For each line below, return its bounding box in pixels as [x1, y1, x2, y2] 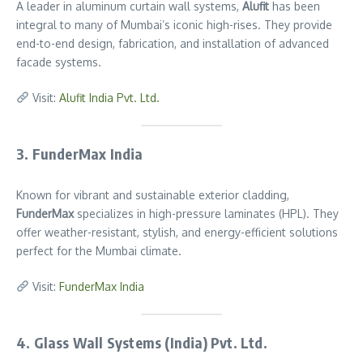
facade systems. [16, 55, 101, 69]
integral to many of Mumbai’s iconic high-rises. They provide [16, 18, 332, 32]
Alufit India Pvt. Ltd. [58, 91, 160, 105]
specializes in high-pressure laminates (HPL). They [74, 207, 339, 220]
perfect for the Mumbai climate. [16, 244, 181, 258]
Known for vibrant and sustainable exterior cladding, [16, 188, 289, 202]
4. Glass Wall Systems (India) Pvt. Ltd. [16, 333, 267, 352]
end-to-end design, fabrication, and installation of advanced [16, 36, 329, 50]
